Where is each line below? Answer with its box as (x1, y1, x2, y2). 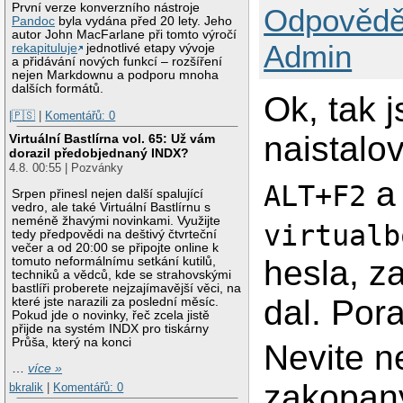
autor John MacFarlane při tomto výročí (12, 27, 237, 41)
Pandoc (12, 13, 56, 28)
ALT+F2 (264, 179, 367, 212)
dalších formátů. (12, 81, 104, 95)
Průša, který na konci (12, 335, 132, 349)
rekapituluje (12, 40, 78, 55)
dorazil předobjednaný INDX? (9, 146, 190, 161)
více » (28, 361, 63, 375)
